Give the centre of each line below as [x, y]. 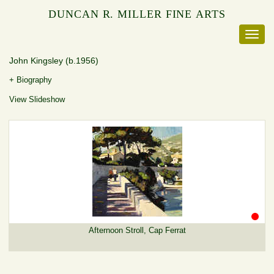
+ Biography [31, 80]
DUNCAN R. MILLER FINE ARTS [137, 14]
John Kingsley [37, 61]
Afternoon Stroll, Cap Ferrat [137, 230]
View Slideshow [37, 99]
